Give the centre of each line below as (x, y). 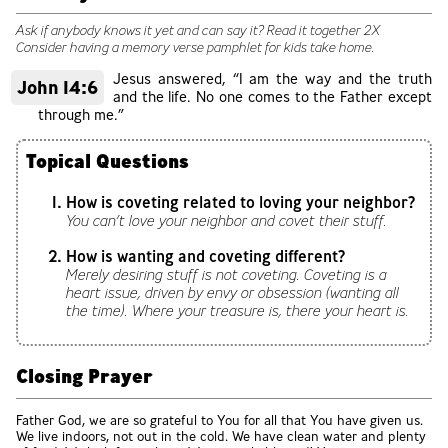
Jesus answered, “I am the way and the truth (272, 79)
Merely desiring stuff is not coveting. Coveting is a (226, 274)
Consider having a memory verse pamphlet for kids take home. (195, 47)
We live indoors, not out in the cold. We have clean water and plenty (221, 436)
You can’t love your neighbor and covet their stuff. (226, 220)
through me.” (81, 115)
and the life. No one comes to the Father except (272, 97)
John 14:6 (57, 88)
